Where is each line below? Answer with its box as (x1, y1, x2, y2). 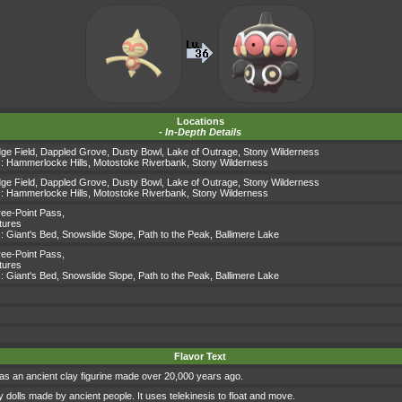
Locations (176, 116, 224, 127)
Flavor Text (174, 351, 226, 363)
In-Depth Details (165, 127, 241, 138)
